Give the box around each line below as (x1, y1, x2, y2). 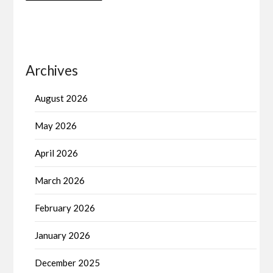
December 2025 (35, 257, 101, 268)
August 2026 (35, 92, 88, 104)
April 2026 (35, 147, 79, 158)
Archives (26, 62, 79, 79)
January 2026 (35, 229, 91, 241)
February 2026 (35, 202, 96, 213)
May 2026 (35, 119, 77, 131)
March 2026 (35, 174, 85, 186)
